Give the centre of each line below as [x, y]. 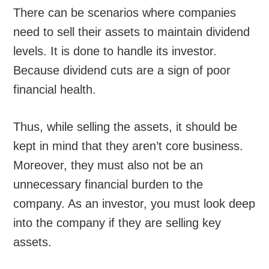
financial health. [55, 90]
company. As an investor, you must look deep [134, 204]
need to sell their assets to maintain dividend [132, 32]
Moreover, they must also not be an [108, 165]
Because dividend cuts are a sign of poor [122, 71]
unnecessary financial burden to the [108, 185]
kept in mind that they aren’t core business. [128, 146]
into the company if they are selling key [117, 223]
